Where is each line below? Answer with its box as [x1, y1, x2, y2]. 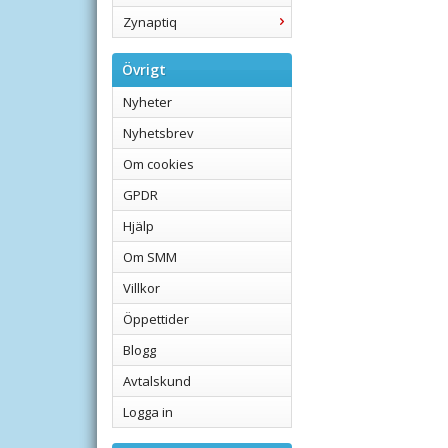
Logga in [123, 403, 173, 421]
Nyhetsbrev [123, 124, 194, 142]
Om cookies [123, 155, 194, 173]
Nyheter [123, 93, 172, 111]
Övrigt [122, 60, 166, 79]
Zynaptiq [123, 13, 177, 31]
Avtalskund [123, 372, 191, 390]
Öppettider [123, 310, 189, 328]
